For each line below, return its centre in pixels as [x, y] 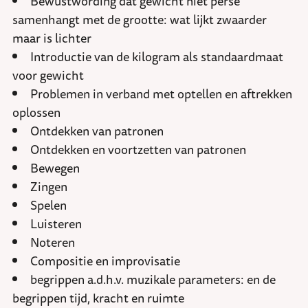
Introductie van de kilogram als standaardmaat [157, 57]
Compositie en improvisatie [105, 261]
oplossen [36, 112]
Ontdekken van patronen [97, 131]
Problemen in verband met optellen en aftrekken [161, 94]
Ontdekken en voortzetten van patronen [138, 150]
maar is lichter [52, 38]
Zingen [49, 187]
